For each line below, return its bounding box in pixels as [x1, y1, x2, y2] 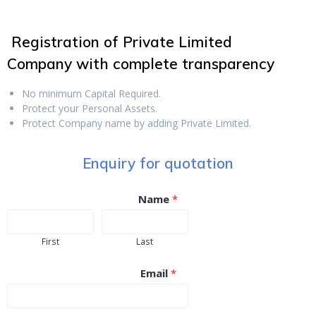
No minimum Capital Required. [22, 87, 161, 101]
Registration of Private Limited [11, 32, 232, 51]
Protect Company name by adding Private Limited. [22, 116, 251, 130]
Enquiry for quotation [83, 154, 233, 173]
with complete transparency [72, 54, 274, 73]
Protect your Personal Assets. [22, 102, 157, 116]
